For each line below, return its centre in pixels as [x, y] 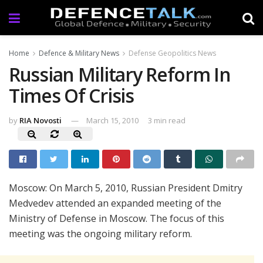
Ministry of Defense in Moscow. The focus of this [117, 218]
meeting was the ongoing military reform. [100, 233]
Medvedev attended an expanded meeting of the [115, 203]
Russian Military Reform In [120, 74]
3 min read [167, 120]
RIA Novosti [41, 120]
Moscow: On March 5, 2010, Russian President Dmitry [126, 188]
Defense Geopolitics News [172, 53]
